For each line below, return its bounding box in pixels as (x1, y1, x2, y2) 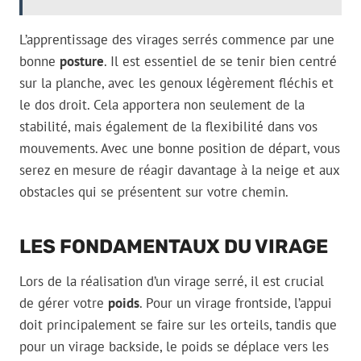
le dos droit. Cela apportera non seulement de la (19, 96, 305, 114)
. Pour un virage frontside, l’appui (139, 294, 332, 313)
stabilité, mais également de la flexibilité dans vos (19, 118, 317, 136)
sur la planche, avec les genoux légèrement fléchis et (19, 74, 334, 93)
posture (60, 52, 104, 71)
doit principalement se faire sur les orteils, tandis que (19, 316, 337, 334)
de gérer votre (19, 294, 108, 313)
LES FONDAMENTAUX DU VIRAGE (19, 235, 328, 259)
